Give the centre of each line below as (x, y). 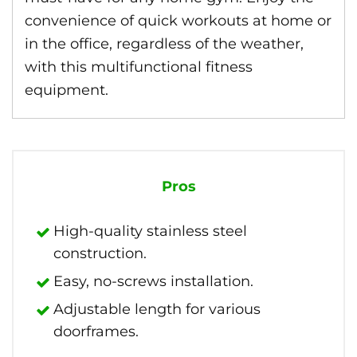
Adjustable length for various (157, 309)
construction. (100, 253)
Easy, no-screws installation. (153, 281)
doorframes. (96, 331)
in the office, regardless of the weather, (164, 44)
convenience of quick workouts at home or (178, 21)
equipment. (67, 90)
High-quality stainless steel (150, 231)
